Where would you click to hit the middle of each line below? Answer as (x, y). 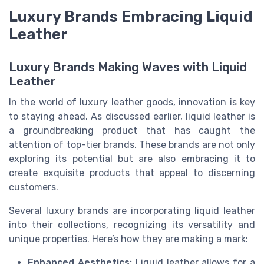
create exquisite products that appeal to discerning (132, 173)
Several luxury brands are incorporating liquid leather (132, 211)
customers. (34, 187)
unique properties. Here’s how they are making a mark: (128, 239)
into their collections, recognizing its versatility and (132, 225)
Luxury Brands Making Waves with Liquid (128, 67)
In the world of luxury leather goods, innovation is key (132, 103)
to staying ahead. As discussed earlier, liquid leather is (132, 117)
